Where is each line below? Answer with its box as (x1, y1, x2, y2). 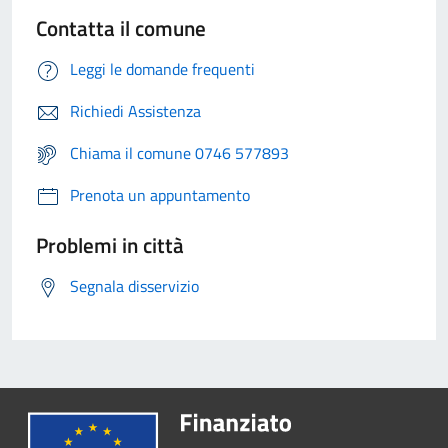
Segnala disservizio (70, 274, 199, 299)
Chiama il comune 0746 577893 (70, 141, 289, 166)
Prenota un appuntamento (70, 183, 250, 208)
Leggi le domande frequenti (70, 57, 255, 82)
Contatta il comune (36, 12, 206, 45)
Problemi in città (36, 229, 184, 262)
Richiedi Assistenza (70, 99, 201, 124)
